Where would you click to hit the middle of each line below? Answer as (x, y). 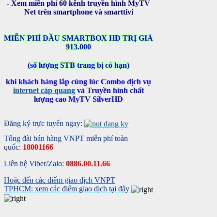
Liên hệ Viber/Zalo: (35, 164)
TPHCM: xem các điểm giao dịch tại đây (67, 189)
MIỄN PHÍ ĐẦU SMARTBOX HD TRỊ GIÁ (79, 38)
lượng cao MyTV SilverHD (79, 99)
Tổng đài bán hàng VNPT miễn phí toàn (66, 139)
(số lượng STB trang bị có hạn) (79, 65)
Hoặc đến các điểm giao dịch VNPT (60, 180)
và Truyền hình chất (110, 91)
